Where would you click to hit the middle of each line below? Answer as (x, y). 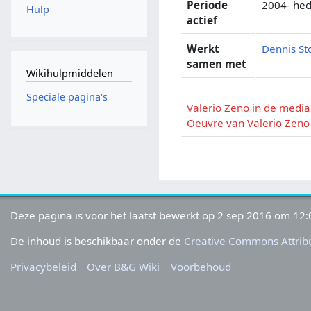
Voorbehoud (201, 267)
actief (202, 20)
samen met (217, 64)
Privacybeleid (44, 267)
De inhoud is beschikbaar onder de (98, 241)
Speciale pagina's (67, 97)
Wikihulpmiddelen (69, 73)
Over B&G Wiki (124, 267)
